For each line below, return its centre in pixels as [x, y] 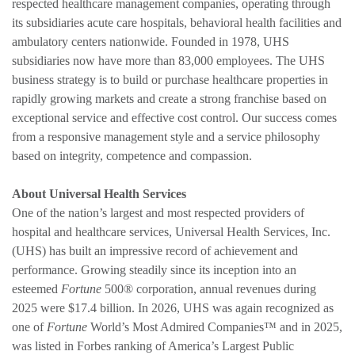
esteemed [36, 288]
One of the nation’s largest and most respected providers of [158, 212]
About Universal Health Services [99, 193]
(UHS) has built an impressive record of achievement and [155, 250]
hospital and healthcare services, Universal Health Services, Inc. [171, 231]
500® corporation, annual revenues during [209, 288]
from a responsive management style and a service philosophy [166, 136]
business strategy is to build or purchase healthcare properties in [170, 79]
